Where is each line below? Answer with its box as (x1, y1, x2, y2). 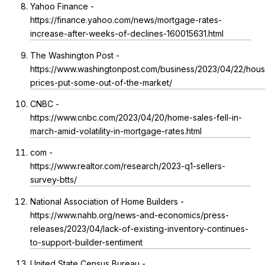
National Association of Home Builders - (30, 196, 184, 206)
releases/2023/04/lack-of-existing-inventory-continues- (30, 223, 248, 234)
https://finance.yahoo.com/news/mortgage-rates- (30, 15, 222, 25)
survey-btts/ (30, 174, 77, 185)
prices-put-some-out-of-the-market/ (30, 77, 172, 88)
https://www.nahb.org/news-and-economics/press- (30, 209, 229, 220)
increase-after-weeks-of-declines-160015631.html (30, 28, 224, 39)
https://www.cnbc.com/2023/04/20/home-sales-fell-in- (30, 112, 242, 122)
